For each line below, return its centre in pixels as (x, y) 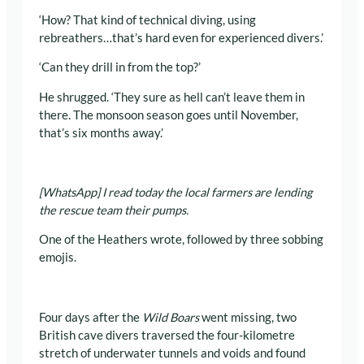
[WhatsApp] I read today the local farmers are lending (175, 192)
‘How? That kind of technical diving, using (147, 19)
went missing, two (248, 317)
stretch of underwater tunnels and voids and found (172, 353)
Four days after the (91, 317)
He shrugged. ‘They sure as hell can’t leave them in (172, 97)
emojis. (58, 258)
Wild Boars (171, 317)
